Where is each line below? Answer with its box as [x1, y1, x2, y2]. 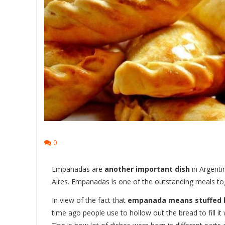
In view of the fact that [52, 195, 128, 205]
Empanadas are [52, 164, 104, 174]
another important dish [104, 164, 190, 174]
